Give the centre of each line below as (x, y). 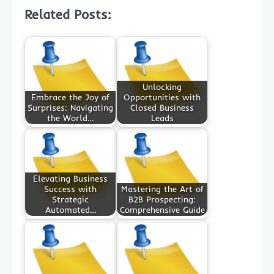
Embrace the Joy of (70, 97)
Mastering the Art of (162, 189)
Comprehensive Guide (162, 209)
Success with (70, 189)
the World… (70, 118)
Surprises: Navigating (70, 107)
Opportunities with (162, 97)
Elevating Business (70, 178)
